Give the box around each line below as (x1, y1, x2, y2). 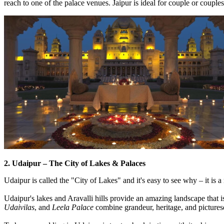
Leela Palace (52, 202, 93, 211)
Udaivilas (4, 202, 34, 211)
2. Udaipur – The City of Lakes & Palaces (4, 158, 145, 167)
